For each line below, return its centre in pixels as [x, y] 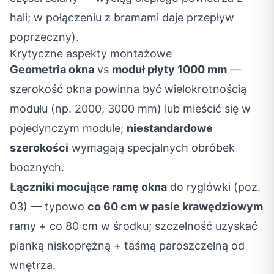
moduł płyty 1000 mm [169, 69]
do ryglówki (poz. [214, 187]
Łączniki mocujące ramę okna [88, 187]
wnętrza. [33, 265]
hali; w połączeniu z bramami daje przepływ [122, 17]
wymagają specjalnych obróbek [152, 148]
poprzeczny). [44, 37]
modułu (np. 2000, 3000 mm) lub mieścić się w [130, 109]
